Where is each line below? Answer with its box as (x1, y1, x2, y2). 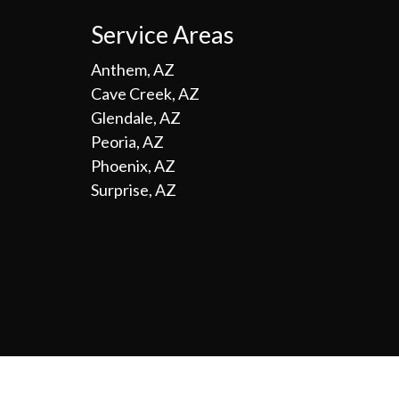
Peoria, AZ (91, 132, 164, 151)
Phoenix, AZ (91, 156, 175, 175)
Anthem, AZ (91, 60, 175, 79)
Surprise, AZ (91, 180, 176, 199)
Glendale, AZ (91, 108, 181, 127)
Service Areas (91, 20, 234, 49)
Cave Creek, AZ (91, 84, 199, 103)
